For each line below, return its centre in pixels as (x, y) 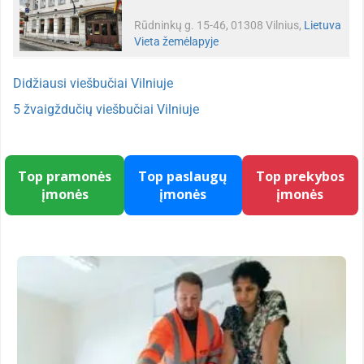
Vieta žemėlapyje (176, 41)
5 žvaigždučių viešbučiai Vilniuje (106, 109)
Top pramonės (65, 176)
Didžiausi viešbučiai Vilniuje (93, 83)
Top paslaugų (183, 176)
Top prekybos (300, 176)
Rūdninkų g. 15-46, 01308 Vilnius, (219, 25)
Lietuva (323, 25)
